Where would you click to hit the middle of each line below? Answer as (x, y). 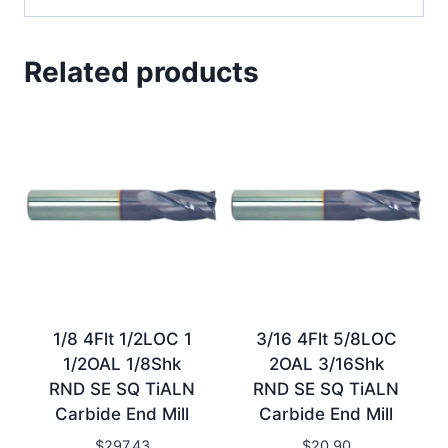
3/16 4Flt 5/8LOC (326, 338)
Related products (141, 71)
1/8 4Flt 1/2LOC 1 (122, 338)
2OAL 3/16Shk (326, 363)
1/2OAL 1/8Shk (122, 363)
